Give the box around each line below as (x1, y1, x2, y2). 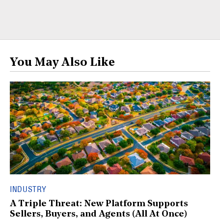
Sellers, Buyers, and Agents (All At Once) (10, 210, 187, 219)
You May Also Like (10, 57, 115, 69)
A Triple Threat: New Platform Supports (10, 199, 188, 209)
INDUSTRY (10, 184, 47, 194)
